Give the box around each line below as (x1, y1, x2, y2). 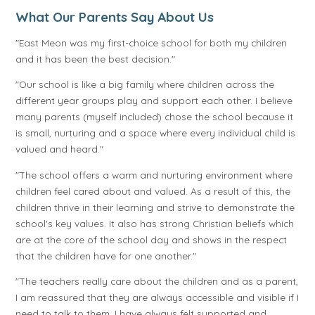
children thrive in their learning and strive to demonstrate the (15, 200, 295, 213)
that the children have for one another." (15, 249, 197, 262)
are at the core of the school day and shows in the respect (15, 233, 288, 245)
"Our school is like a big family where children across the (15, 78, 275, 91)
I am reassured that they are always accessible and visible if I (15, 291, 300, 304)
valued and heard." (15, 143, 104, 155)
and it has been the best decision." (15, 52, 176, 65)
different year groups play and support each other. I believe (15, 94, 293, 107)
